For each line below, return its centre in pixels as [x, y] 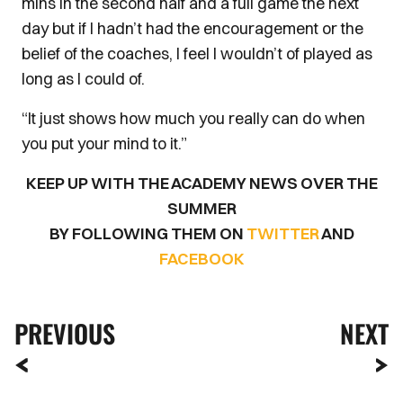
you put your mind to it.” [104, 143]
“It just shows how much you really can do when [193, 118]
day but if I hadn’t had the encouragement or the [193, 28]
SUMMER [201, 208]
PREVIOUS [65, 333]
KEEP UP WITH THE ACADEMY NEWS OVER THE [201, 183]
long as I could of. [87, 79]
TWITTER [282, 233]
